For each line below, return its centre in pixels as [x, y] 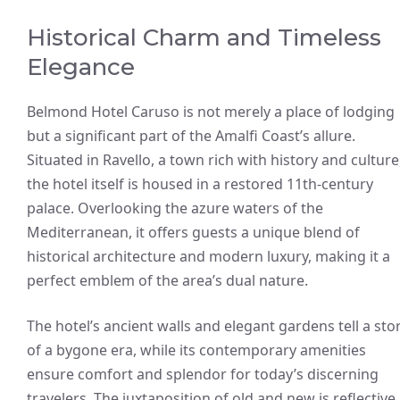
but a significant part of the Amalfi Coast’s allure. [191, 135]
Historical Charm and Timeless [204, 37]
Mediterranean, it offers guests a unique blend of [193, 232]
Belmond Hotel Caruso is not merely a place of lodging [211, 111]
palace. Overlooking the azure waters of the [175, 208]
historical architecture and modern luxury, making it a [208, 256]
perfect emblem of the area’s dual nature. [167, 280]
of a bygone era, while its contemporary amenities [196, 350]
